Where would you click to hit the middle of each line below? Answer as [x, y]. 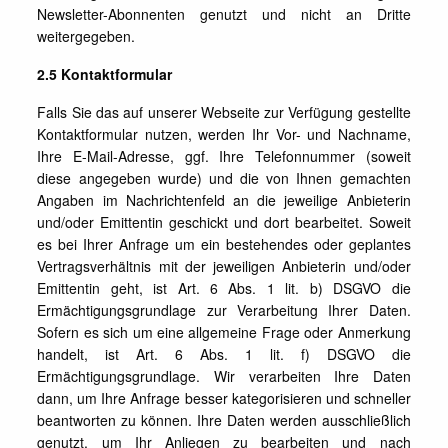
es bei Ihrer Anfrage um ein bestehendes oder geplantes [224, 244]
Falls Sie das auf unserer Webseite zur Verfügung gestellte [224, 112]
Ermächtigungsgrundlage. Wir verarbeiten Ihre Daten [224, 376]
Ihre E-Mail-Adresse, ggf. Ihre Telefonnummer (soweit [224, 156]
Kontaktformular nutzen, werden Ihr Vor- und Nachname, [224, 134]
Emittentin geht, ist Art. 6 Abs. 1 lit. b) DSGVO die [224, 288]
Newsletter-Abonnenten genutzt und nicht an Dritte [224, 14]
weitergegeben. [86, 36]
